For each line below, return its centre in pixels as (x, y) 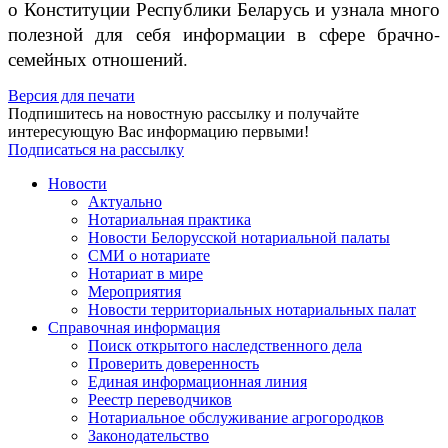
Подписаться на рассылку (96, 150)
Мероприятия (134, 292)
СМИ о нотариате (149, 256)
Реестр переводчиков (160, 400)
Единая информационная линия (197, 382)
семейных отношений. (98, 59)
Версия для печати (71, 96)
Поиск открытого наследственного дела (225, 346)
